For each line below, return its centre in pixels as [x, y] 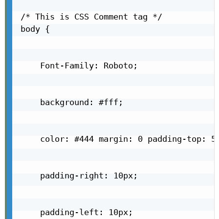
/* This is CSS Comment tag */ [91, 17]
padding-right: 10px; [79, 176]
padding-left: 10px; [77, 212]
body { [35, 29]
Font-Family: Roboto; [79, 66]
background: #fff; [72, 102]
